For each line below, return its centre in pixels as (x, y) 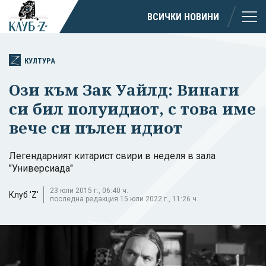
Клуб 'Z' (24, 194)
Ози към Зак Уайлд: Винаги (124, 89)
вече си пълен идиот (96, 127)
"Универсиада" (41, 168)
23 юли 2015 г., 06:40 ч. (89, 190)
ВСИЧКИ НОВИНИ (183, 17)
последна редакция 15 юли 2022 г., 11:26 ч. (124, 199)
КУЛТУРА (40, 61)
